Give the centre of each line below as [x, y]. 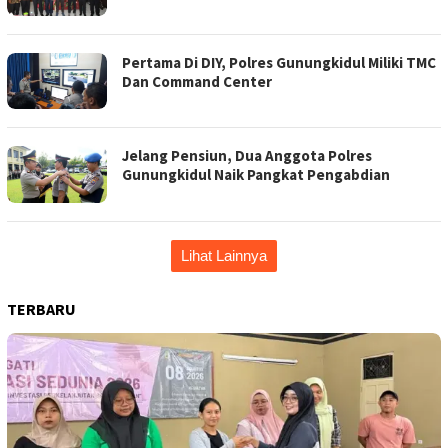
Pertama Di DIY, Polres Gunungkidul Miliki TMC [279, 63]
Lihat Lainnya [224, 255]
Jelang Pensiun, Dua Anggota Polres [247, 156]
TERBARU [41, 308]
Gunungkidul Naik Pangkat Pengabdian [256, 175]
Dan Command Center [197, 82]
